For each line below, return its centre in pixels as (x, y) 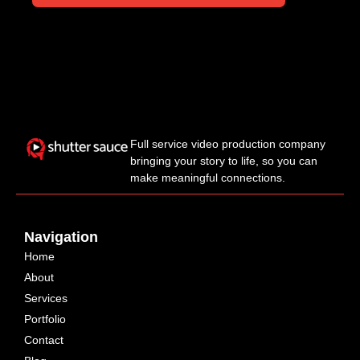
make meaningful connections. (208, 178)
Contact (44, 340)
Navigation (61, 237)
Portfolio (45, 319)
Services (46, 299)
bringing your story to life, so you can (224, 161)
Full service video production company (228, 144)
